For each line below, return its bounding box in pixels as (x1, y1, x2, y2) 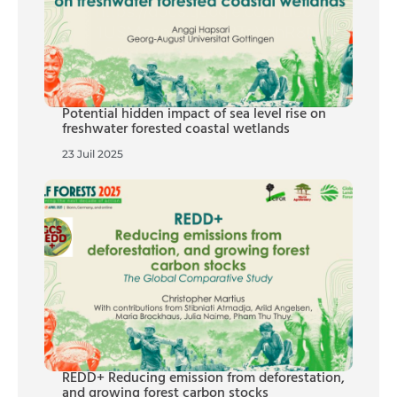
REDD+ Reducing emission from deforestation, (62, 367, 345, 391)
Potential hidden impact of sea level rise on (62, 103, 326, 127)
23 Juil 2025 (62, 147, 123, 161)
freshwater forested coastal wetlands (62, 118, 290, 142)
